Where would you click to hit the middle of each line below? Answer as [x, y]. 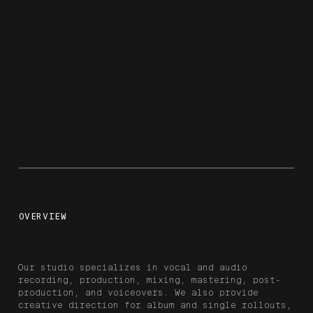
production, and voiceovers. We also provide [139, 293]
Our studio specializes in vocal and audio [133, 268]
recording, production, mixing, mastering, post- [150, 281]
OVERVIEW [43, 217]
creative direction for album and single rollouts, [155, 306]
